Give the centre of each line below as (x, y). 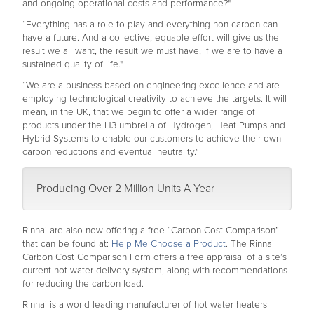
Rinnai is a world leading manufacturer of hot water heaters (145, 305)
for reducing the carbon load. (83, 284)
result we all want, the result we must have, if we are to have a (152, 51)
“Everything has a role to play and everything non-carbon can (150, 24)
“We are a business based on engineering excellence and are (151, 85)
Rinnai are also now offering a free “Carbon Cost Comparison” (151, 230)
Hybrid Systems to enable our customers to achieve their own (152, 138)
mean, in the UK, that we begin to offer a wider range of (139, 112)
